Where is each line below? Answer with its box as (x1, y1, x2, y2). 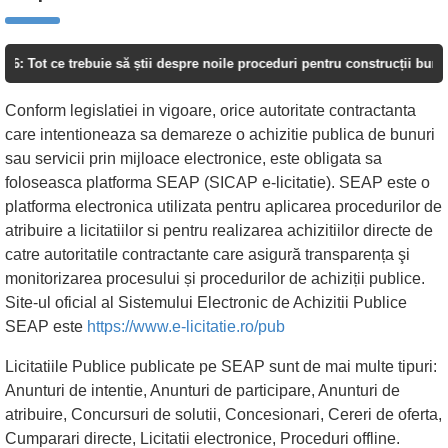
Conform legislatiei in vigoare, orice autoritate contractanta (5, 101, 416, 119)
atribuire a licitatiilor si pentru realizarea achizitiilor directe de (5, 221, 433, 239)
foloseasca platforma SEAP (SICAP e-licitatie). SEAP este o (5, 173, 430, 191)
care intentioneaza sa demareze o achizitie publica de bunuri (5, 125, 435, 143)
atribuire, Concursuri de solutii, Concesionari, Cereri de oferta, (5, 405, 442, 423)
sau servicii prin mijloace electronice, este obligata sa (5, 149, 382, 167)
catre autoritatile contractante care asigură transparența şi (5, 245, 410, 263)
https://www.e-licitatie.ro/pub (87, 317, 285, 335)
